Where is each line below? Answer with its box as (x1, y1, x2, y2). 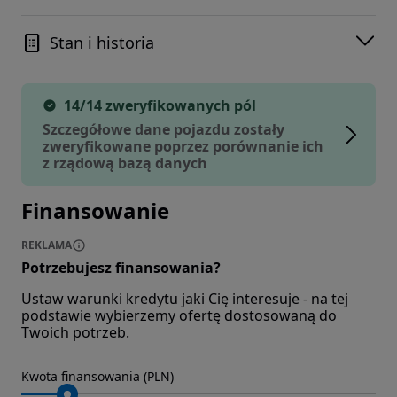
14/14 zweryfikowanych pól (64, 95, 256, 115)
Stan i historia (50, 31, 154, 53)
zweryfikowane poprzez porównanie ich (43, 136, 323, 156)
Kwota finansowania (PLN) (21, 367, 174, 385)
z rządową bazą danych (43, 152, 207, 173)
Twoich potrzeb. (21, 322, 129, 342)
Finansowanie (21, 195, 169, 225)
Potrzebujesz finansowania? (21, 257, 221, 277)
